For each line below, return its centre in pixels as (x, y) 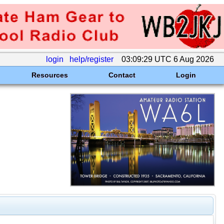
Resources (49, 75)
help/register (91, 59)
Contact (122, 75)
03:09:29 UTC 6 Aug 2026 (168, 59)
